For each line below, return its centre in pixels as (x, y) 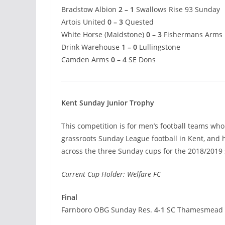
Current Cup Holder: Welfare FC (111, 174)
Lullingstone (159, 47)
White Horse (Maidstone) (104, 35)
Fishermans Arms (193, 35)
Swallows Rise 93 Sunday (177, 10)
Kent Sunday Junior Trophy (108, 103)
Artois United (84, 22)
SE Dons (141, 60)
